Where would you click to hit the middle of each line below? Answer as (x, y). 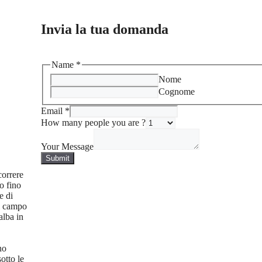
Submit (58, 158)
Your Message (67, 146)
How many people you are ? (93, 122)
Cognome (177, 91)
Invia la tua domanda (105, 30)
